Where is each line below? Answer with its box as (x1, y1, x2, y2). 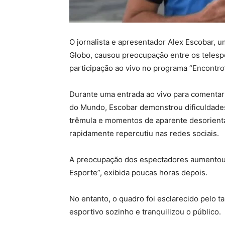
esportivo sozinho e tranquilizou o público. (69, 206, 221, 216)
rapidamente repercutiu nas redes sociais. (69, 128, 219, 138)
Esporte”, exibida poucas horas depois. (69, 167, 207, 177)
